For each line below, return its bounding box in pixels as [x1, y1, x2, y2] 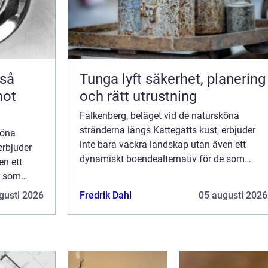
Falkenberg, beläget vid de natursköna [80, 110, 239, 122]
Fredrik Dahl [80, 190, 132, 202]
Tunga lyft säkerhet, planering [80, 71, 145, 88]
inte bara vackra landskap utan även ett [80, 139, 246, 151]
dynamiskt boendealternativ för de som [80, 153, 245, 165]
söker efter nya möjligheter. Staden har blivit [80, 167, 264, 179]
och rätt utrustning [80, 88, 197, 105]
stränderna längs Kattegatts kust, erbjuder [80, 124, 255, 136]
